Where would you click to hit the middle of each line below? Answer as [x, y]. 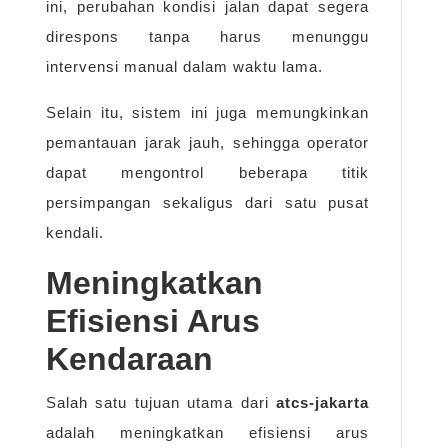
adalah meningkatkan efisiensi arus [207, 433]
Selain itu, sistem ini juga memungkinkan [207, 113]
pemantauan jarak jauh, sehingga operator [207, 143]
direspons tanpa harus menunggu [207, 37]
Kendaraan [129, 359]
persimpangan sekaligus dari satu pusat [207, 203]
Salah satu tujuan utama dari [161, 403]
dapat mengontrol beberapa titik [207, 173]
